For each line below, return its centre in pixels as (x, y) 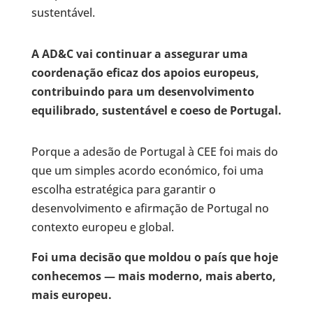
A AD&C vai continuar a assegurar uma (139, 53)
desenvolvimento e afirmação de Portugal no (150, 208)
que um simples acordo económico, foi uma (147, 170)
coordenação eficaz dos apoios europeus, (145, 72)
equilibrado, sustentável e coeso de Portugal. (156, 110)
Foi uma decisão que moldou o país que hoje (154, 257)
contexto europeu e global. (104, 227)
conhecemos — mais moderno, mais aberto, (153, 276)
